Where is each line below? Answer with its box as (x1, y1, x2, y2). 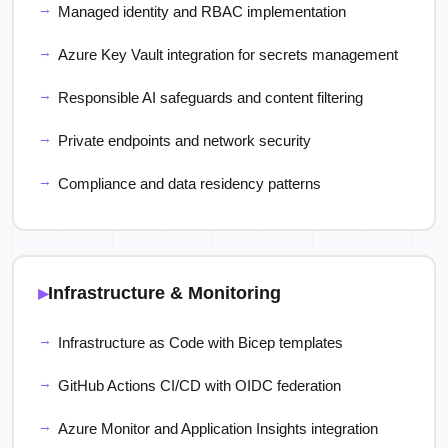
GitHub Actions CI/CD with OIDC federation (58, 377, 341, 394)
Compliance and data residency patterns (58, 175, 321, 192)
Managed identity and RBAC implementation (58, 3, 346, 20)
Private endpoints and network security (58, 132, 311, 149)
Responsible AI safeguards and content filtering (58, 89, 363, 106)
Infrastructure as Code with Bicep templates (58, 334, 343, 351)
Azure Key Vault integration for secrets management (58, 46, 398, 63)
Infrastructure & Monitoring (48, 282, 281, 303)
